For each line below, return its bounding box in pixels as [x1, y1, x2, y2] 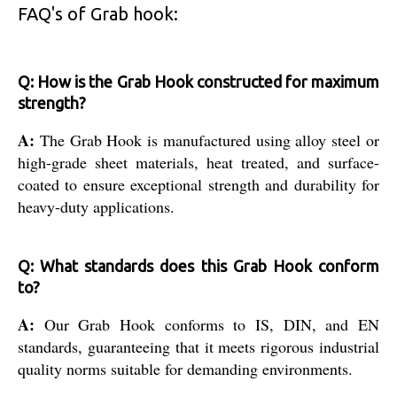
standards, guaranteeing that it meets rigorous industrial [18, 335, 379, 357]
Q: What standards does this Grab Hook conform [18, 256, 379, 275]
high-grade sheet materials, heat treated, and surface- [18, 151, 379, 173]
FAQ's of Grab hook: [18, 3, 178, 24]
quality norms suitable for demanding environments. [18, 357, 353, 379]
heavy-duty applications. [18, 195, 175, 217]
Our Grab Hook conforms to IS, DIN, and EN [35, 313, 379, 335]
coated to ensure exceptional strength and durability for [18, 173, 379, 195]
